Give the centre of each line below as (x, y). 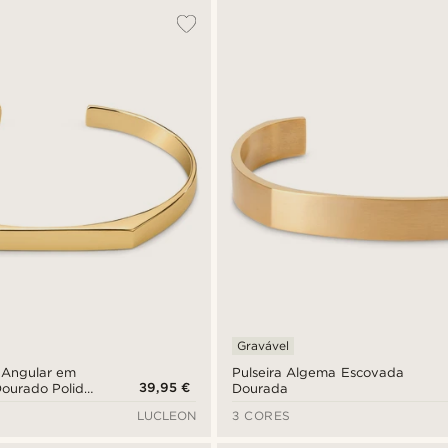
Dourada (260, 389)
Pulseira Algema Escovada (318, 373)
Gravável (263, 346)
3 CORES (261, 416)
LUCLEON (167, 416)
